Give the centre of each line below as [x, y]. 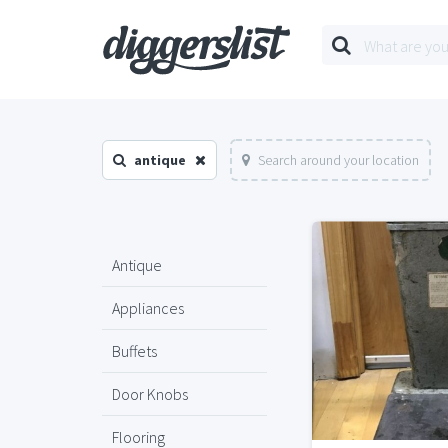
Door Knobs [150, 394]
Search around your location [338, 160]
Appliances [148, 308]
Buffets [134, 351]
